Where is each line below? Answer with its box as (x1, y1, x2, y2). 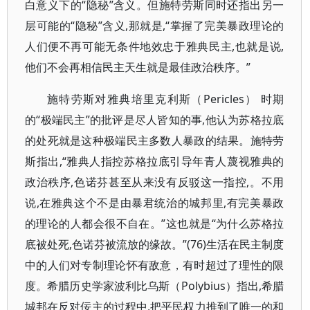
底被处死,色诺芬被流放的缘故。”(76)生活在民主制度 (25, 237, 284, 252)
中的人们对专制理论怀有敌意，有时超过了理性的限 (25, 257, 284, 273)
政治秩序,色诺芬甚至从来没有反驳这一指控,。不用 (25, 174, 284, 190)
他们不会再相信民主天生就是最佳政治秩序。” (25, 60, 250, 75)
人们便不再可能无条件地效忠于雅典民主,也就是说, (25, 39, 284, 54)
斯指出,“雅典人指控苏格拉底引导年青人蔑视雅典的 (25, 154, 284, 169)
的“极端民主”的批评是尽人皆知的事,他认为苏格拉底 (25, 112, 284, 127)
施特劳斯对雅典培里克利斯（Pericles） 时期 (47, 91, 284, 107)
